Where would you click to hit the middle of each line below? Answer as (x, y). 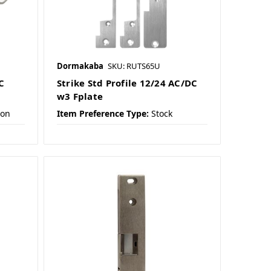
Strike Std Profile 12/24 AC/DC (127, 83)
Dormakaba (80, 66)
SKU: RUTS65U (134, 66)
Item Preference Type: (103, 114)
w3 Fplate (80, 96)
